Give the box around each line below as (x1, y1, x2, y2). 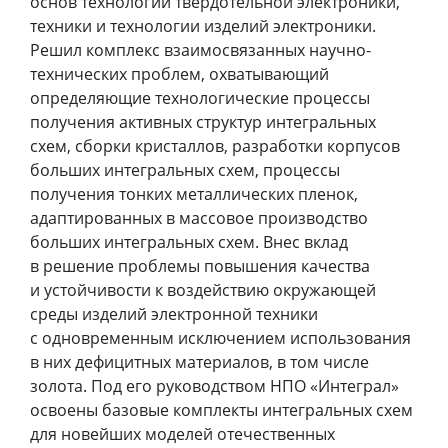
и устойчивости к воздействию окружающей (30, 279, 376, 302)
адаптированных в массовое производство (30, 207, 368, 230)
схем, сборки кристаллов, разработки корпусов (30, 135, 400, 158)
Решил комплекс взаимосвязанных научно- (30, 39, 371, 62)
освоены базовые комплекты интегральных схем (30, 399, 413, 422)
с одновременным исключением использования (30, 327, 411, 350)
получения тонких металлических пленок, (30, 183, 358, 206)
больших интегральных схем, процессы (30, 159, 340, 182)
